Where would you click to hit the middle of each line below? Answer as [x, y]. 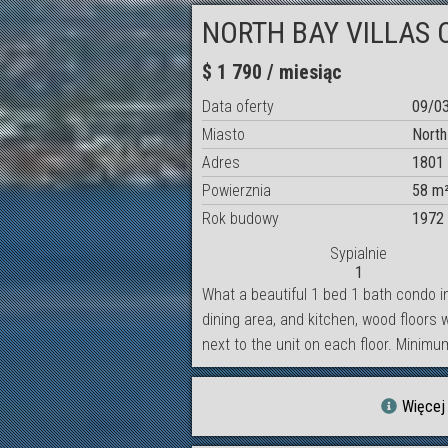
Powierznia [236, 191]
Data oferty [238, 107]
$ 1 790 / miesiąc [272, 72]
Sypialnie [358, 254]
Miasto [223, 135]
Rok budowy [240, 219]
